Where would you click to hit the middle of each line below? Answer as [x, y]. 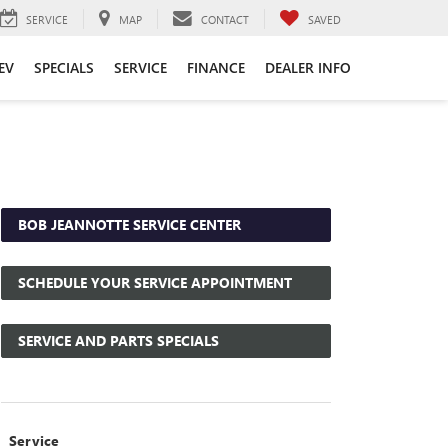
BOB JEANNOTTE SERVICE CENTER [127, 224]
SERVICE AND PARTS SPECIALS [116, 340]
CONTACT [225, 19]
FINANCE [216, 67]
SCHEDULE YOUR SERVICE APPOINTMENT [153, 282]
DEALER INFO [308, 67]
